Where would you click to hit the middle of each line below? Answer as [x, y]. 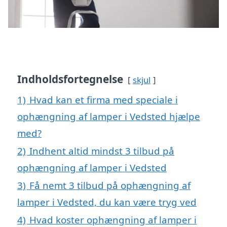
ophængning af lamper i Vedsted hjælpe [109, 116]
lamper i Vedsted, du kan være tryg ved [107, 202]
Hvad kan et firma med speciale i [104, 99]
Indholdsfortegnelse [70, 79]
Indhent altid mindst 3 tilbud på [102, 150]
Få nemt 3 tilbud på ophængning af [110, 185]
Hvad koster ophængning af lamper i [113, 219]
